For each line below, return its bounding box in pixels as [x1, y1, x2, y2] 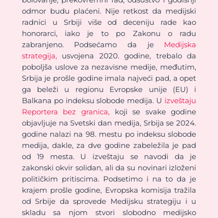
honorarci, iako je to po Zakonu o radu [21, 28, 197, 38]
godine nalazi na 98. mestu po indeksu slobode [21, 129, 197, 139]
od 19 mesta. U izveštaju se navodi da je [21, 151, 197, 161]
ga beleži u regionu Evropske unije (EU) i [21, 84, 197, 94]
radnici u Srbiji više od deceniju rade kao [21, 17, 197, 27]
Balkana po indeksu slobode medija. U [21, 95, 165, 105]
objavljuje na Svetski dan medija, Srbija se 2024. [21, 118, 197, 127]
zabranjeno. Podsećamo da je [21, 39, 164, 49]
